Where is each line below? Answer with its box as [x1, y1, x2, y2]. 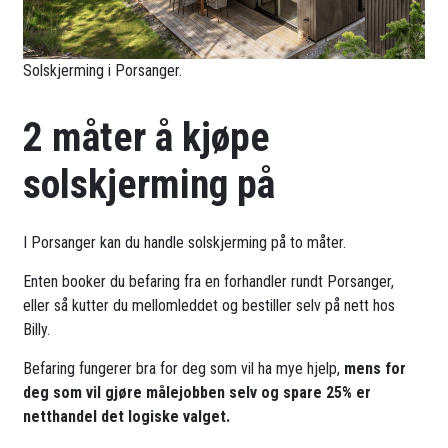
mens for [344, 359, 407, 379]
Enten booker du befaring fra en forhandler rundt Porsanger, [23, 272, 395, 292]
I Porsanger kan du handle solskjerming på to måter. [23, 233, 347, 253]
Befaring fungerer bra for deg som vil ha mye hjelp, [23, 359, 345, 379]
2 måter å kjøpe [23, 114, 271, 162]
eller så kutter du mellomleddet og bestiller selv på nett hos [23, 296, 396, 316]
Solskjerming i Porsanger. [23, 61, 183, 81]
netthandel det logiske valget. [23, 407, 231, 427]
